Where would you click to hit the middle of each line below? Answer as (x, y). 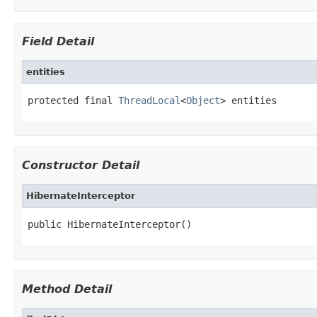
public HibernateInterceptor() (110, 224)
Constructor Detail (81, 165)
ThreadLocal (149, 100)
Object (203, 100)
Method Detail (67, 289)
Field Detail (58, 41)
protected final (73, 100)
